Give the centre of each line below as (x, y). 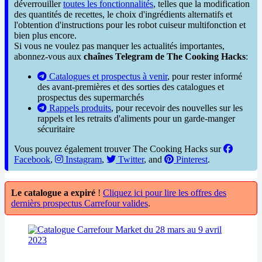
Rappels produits (79, 108)
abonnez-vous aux (49, 56)
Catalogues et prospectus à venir (107, 76)
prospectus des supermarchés (91, 97)
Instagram (82, 159)
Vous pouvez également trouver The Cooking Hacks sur (119, 149)
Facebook (32, 159)
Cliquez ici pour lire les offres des (165, 192)
